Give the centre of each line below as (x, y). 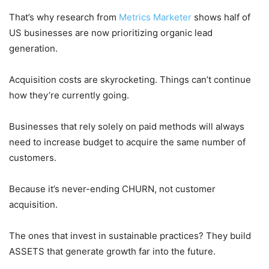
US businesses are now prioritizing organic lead (111, 32)
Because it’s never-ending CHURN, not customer (112, 189)
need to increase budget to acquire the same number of (127, 142)
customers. (33, 157)
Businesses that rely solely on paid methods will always (127, 126)
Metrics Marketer (155, 17)
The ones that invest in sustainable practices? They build (130, 235)
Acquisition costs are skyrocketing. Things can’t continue (130, 79)
